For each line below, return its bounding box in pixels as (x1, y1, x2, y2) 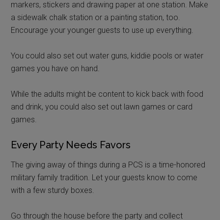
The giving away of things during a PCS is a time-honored (11, 160, 206, 169)
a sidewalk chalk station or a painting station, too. (11, 12, 181, 22)
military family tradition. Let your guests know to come (11, 172, 198, 182)
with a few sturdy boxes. (11, 185, 95, 195)
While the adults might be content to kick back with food (11, 89, 204, 99)
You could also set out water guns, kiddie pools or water (11, 51, 204, 60)
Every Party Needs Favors (11, 138, 131, 151)
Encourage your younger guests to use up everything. (11, 25, 194, 35)
